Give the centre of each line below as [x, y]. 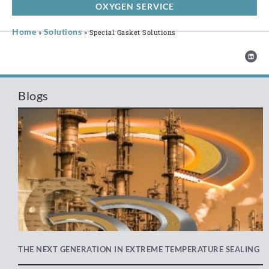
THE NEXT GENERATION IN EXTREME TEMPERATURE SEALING [139, 249]
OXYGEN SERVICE [134, 7]
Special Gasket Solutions [132, 32]
